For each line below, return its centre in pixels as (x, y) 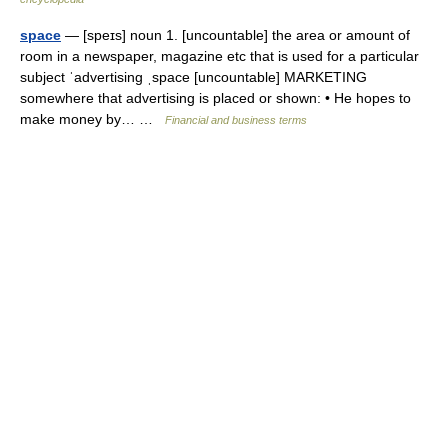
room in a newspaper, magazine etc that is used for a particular (219, 56)
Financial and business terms (236, 120)
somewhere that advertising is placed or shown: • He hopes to (215, 98)
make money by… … (92, 119)
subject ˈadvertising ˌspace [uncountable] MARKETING (193, 77)
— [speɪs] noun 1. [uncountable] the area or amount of (235, 35)
